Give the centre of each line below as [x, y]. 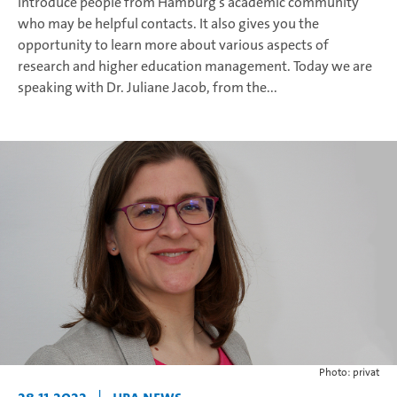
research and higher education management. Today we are [195, 66]
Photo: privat [349, 373]
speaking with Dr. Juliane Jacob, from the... [148, 88]
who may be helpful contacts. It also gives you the [168, 24]
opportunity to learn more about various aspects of [173, 45]
